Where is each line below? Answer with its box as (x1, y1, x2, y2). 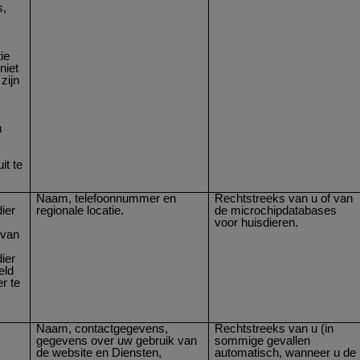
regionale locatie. (36, 203, 125, 217)
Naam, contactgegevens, (36, 321, 169, 335)
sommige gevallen (215, 333, 311, 347)
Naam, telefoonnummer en (36, 191, 177, 205)
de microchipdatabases (215, 203, 337, 217)
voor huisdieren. (215, 215, 299, 229)
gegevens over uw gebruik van (36, 333, 198, 347)
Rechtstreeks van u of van (215, 191, 354, 205)
